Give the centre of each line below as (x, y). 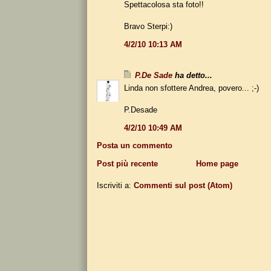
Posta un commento (135, 145)
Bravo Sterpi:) (148, 26)
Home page (217, 163)
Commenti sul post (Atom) (183, 185)
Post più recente (127, 163)
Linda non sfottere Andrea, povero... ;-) (191, 88)
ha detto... (192, 75)
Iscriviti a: (115, 185)
